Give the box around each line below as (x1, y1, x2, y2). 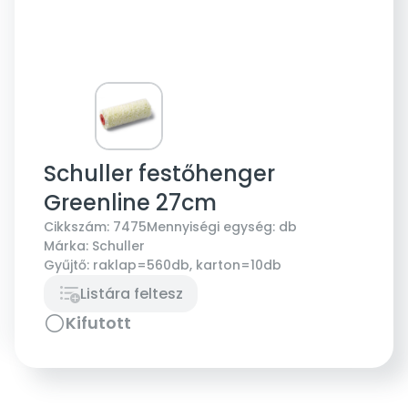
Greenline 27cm (44, 187, 217, 218)
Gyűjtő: (44, 255, 89, 274)
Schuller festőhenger (44, 158, 275, 189)
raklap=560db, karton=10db (93, 255, 281, 274)
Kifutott (66, 311, 131, 334)
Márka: (44, 236, 88, 255)
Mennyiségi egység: (147, 217, 275, 236)
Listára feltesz (80, 282, 183, 304)
